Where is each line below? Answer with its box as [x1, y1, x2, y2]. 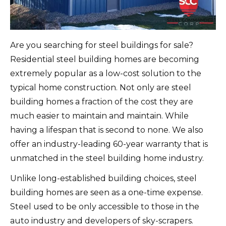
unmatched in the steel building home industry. [10, 153, 204, 163]
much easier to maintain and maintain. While [10, 110, 189, 121]
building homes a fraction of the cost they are [10, 96, 193, 106]
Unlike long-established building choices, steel [10, 173, 197, 183]
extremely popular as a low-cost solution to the [10, 68, 201, 78]
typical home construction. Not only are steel [10, 82, 191, 92]
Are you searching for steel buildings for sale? [10, 40, 193, 50]
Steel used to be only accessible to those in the [10, 201, 199, 211]
